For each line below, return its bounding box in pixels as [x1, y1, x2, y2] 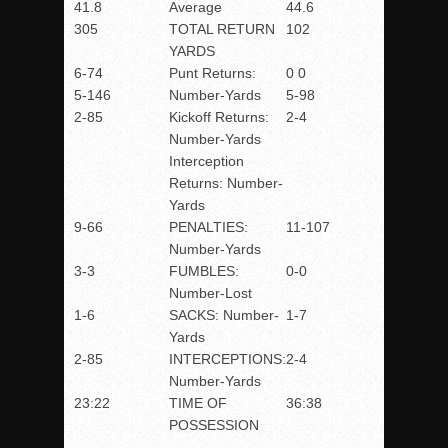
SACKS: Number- [169, 307, 279, 323]
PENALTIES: [169, 219, 248, 235]
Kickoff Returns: [169, 109, 269, 125]
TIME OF [169, 395, 227, 411]
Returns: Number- [169, 175, 283, 191]
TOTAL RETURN [169, 21, 275, 37]
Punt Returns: [169, 65, 256, 81]
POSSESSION [169, 417, 259, 433]
